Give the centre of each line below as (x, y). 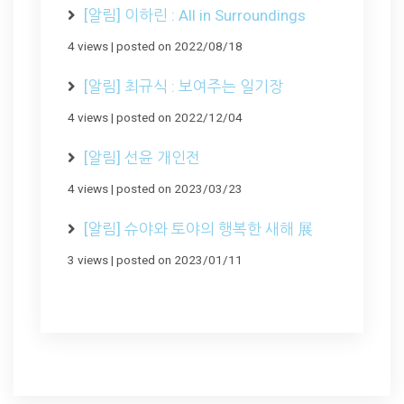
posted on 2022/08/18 (179, 46)
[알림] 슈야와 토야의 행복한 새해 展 (198, 229)
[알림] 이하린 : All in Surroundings (195, 15)
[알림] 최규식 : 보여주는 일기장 (184, 86)
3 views (88, 259)
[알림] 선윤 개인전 (142, 157)
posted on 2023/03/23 (179, 188)
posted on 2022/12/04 (179, 117)
